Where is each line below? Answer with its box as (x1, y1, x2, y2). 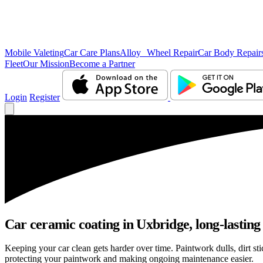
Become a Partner (69, 59, 135, 69)
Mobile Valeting (5, 48, 64, 58)
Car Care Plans (64, 48, 120, 58)
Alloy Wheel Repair (120, 48, 198, 58)
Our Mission (23, 59, 69, 69)
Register (29, 92, 60, 102)
